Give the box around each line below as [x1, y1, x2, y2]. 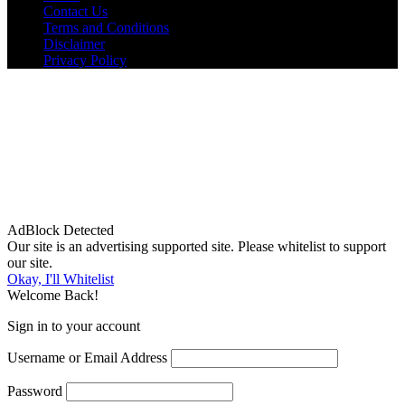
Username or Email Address [7, 350, 167, 366]
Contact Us [43, 4, 108, 20]
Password [7, 383, 62, 400]
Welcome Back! [7, 287, 99, 304]
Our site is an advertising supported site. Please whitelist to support [7, 239, 386, 255]
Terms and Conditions [43, 20, 169, 36]
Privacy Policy [43, 52, 127, 69]
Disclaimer [43, 36, 105, 52]
